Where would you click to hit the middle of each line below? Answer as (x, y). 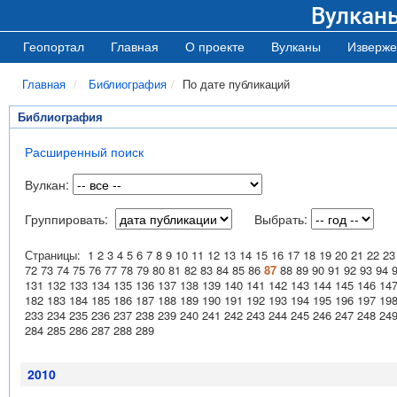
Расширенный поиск (84, 152)
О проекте (215, 46)
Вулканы (296, 46)
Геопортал (54, 46)
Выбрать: (281, 219)
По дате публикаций (236, 84)
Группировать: (70, 219)
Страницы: (56, 255)
